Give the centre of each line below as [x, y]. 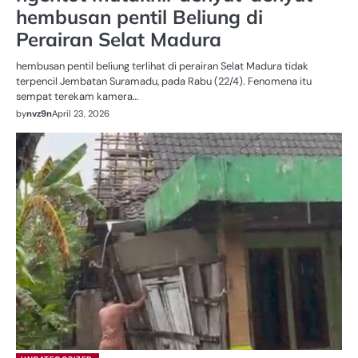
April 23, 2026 [81, 113]
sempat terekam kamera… [77, 96]
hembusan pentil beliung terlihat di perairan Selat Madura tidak [162, 66]
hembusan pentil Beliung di [139, 16]
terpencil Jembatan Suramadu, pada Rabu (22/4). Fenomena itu [164, 81]
